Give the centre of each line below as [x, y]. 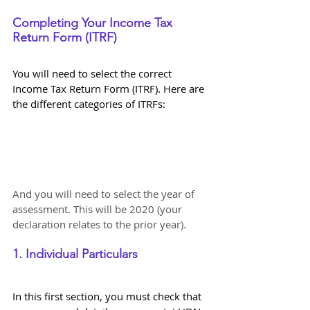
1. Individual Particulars [75, 254]
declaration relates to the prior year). [99, 225]
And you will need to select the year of [105, 194]
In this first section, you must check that [108, 297]
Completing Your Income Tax [94, 22]
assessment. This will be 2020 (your [99, 209]
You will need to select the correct [93, 73]
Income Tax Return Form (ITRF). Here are [110, 88]
